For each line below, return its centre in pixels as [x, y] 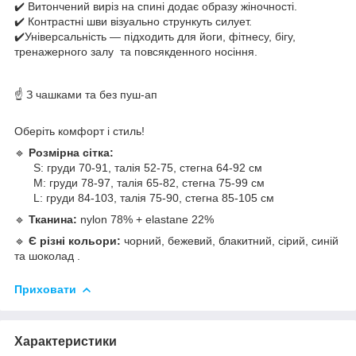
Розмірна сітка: [71, 152]
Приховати [45, 289]
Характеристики [66, 341]
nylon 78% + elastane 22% [145, 219]
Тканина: [53, 219]
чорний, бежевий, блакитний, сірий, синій [231, 240]
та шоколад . [47, 255]
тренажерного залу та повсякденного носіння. [136, 51]
